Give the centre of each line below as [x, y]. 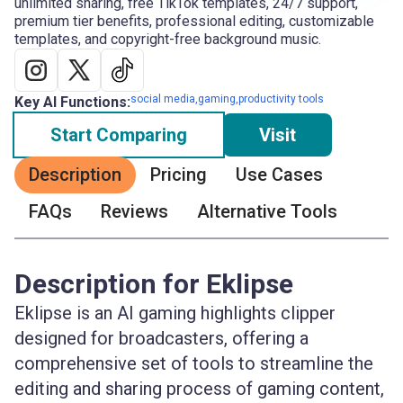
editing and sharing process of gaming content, [199, 389]
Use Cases [279, 175]
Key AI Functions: [72, 102]
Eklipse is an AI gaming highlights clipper [175, 313]
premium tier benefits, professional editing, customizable [194, 21]
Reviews [134, 211]
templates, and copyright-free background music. [168, 39]
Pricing [179, 175]
